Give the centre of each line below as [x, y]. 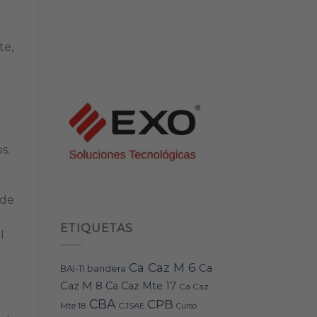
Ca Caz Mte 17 [140, 286]
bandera [106, 269]
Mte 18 [73, 306]
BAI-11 [72, 269]
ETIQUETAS [96, 228]
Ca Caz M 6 [162, 267]
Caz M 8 [81, 286]
